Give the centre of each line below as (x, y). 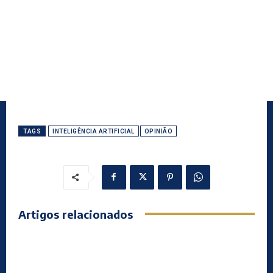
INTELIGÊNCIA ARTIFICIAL (94, 131)
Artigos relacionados (76, 214)
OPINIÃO (158, 131)
